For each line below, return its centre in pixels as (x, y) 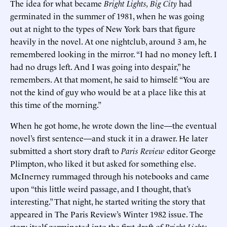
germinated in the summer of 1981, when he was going (107, 15)
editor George (191, 150)
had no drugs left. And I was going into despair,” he (100, 66)
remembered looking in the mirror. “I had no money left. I (113, 53)
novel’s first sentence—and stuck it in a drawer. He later (109, 138)
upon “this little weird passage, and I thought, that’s (101, 188)
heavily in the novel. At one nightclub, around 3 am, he (108, 41)
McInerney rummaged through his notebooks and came (110, 176)
